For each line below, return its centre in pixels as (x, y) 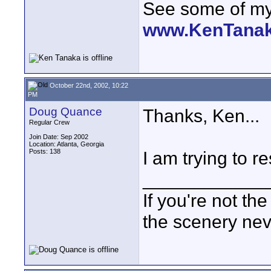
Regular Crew (49, 122)
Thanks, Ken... (201, 116)
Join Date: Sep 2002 (59, 137)
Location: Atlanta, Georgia (67, 144)
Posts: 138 (45, 151)
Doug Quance (66, 112)
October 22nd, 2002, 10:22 (88, 85)
